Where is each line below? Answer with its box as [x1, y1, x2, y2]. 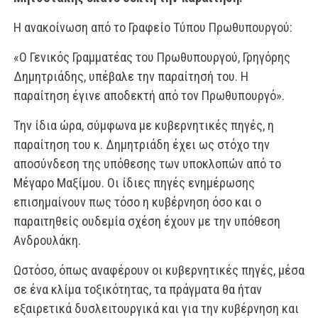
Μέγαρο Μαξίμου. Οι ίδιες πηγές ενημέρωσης [13, 175, 255, 190]
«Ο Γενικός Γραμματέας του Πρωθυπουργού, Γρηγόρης [13, 50, 290, 65]
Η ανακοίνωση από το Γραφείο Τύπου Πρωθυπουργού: [13, 20, 292, 35]
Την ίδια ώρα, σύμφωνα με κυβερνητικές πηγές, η [13, 118, 274, 133]
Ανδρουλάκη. [13, 233, 81, 248]
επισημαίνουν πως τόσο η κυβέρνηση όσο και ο [13, 194, 261, 209]
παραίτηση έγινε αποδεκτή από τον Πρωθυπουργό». [13, 88, 285, 103]
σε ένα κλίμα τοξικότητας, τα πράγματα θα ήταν [13, 282, 262, 297]
